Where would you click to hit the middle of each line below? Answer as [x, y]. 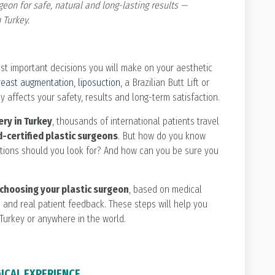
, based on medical [165, 189]
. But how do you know [162, 136]
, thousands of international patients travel [136, 121]
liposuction [99, 82]
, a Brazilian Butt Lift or [165, 82]
